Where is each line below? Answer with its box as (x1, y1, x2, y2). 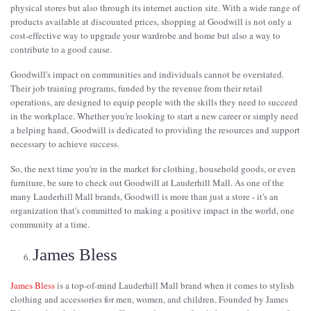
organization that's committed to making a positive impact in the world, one (10, 203, 294, 217)
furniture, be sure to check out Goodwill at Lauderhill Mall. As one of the (10, 176, 284, 189)
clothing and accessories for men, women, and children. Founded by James (10, 292, 288, 305)
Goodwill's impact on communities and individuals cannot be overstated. (10, 67, 284, 81)
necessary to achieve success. (10, 137, 119, 150)
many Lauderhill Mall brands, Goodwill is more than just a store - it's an (10, 190, 278, 203)
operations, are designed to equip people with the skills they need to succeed (10, 95, 298, 108)
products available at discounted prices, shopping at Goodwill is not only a (10, 15, 292, 28)
